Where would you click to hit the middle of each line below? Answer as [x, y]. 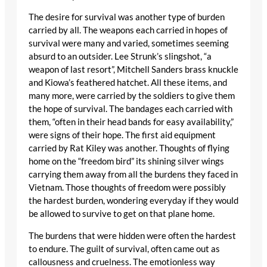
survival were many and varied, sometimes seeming [129, 44]
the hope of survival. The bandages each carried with [131, 109]
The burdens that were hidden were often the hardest [132, 235]
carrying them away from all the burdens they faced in [133, 175]
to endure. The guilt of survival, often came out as [124, 249]
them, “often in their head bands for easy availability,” [131, 122]
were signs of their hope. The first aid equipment [122, 135]
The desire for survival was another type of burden [127, 17]
